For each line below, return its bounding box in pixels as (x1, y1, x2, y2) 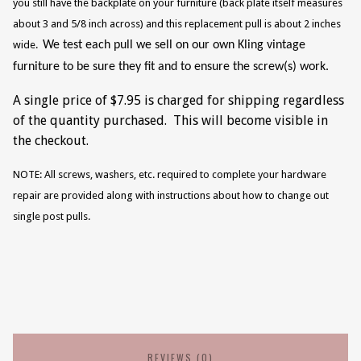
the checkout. (13, 133, 92, 149)
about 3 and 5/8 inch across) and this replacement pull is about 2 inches (13, 18, 341, 31)
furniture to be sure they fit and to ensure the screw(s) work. (13, 60, 329, 74)
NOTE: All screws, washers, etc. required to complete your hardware (13, 168, 326, 181)
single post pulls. (13, 210, 93, 223)
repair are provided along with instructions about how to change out (13, 189, 329, 202)
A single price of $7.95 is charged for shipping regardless (13, 93, 344, 109)
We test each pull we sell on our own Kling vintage (43, 39, 305, 52)
